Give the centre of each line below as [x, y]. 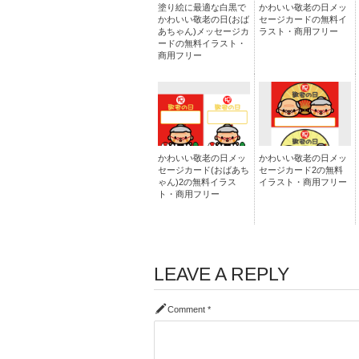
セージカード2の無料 [301, 170]
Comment [186, 309]
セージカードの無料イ [303, 19]
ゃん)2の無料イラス [197, 182]
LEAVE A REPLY [222, 274]
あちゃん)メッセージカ [204, 31]
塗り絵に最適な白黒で [202, 7]
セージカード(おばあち [204, 170]
